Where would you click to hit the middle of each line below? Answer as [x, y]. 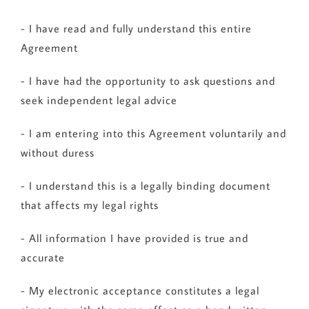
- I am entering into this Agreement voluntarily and [153, 133]
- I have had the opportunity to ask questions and [148, 81]
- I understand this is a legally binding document [145, 186]
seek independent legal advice [99, 100]
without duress [57, 153]
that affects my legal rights [89, 205]
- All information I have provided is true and [134, 238]
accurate [42, 258]
